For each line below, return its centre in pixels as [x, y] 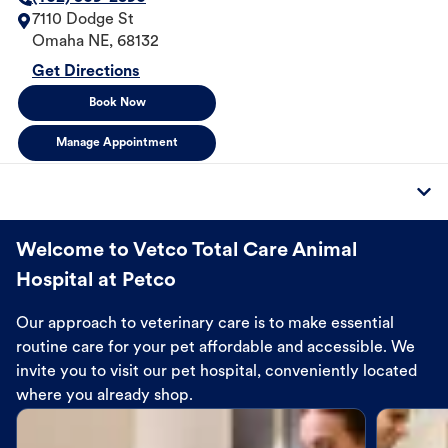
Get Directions [86, 72]
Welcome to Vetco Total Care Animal [186, 251]
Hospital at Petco [96, 281]
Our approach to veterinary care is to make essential [205, 324]
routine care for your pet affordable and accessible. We [215, 348]
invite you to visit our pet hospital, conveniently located [216, 372]
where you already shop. [104, 396]
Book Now [117, 103]
